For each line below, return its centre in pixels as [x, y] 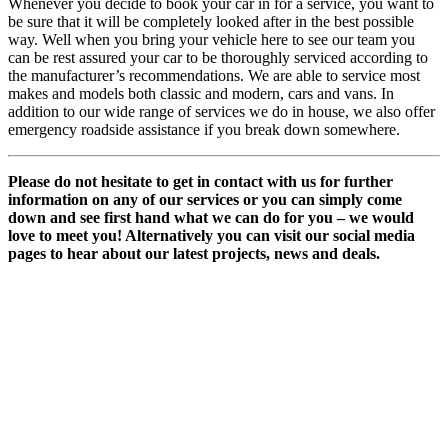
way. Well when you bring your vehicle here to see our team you [211, 39]
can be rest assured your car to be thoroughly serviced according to [218, 57]
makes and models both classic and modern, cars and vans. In [201, 93]
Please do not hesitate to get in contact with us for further [200, 181]
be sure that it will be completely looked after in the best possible [211, 21]
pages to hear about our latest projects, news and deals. [194, 253]
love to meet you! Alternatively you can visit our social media [211, 235]
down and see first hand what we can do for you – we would [211, 217]
